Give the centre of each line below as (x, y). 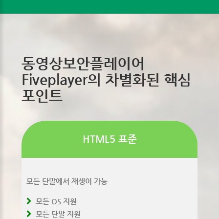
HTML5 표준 (109, 139)
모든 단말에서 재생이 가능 (67, 181)
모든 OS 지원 (54, 201)
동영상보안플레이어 (83, 64)
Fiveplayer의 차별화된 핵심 (106, 80)
